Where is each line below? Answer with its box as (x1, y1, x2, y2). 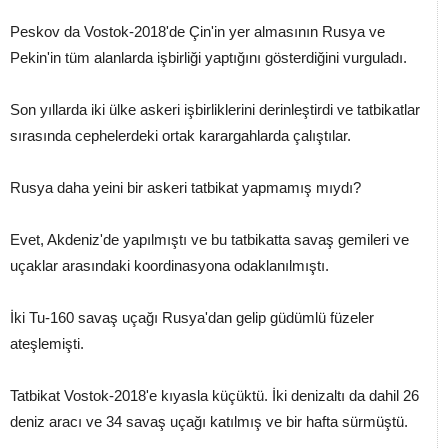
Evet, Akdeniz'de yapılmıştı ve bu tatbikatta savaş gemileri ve (10, 231, 409, 249)
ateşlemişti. (10, 335, 84, 353)
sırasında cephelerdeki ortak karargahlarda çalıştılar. (10, 127, 351, 145)
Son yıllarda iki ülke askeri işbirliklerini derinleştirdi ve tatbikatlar (10, 101, 420, 119)
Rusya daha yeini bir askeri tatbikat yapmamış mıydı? (10, 179, 361, 197)
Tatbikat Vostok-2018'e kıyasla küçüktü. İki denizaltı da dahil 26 (10, 387, 419, 405)
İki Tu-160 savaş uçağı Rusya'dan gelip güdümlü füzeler (10, 309, 374, 327)
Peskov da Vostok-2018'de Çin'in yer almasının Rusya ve (10, 23, 385, 41)
